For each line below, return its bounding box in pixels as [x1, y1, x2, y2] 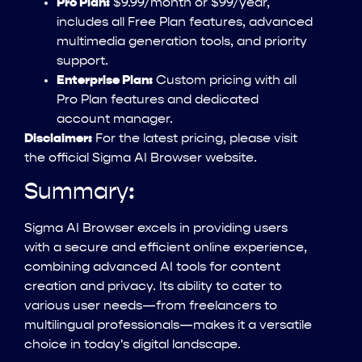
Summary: [24, 181, 135, 204]
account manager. [57, 112, 173, 126]
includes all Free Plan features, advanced [57, 15, 313, 29]
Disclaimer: [24, 132, 92, 145]
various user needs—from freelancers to [24, 300, 277, 314]
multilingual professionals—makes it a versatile [24, 319, 312, 333]
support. [57, 54, 108, 68]
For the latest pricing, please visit [92, 132, 297, 145]
